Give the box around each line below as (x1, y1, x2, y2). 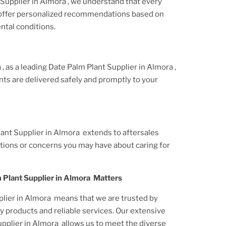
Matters (92, 173, 122, 183)
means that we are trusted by (52, 193, 158, 203)
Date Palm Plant (48, 62, 105, 72)
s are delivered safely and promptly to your (7, 75, 158, 84)
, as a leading (3, 62, 48, 72)
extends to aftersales (81, 128, 159, 137)
